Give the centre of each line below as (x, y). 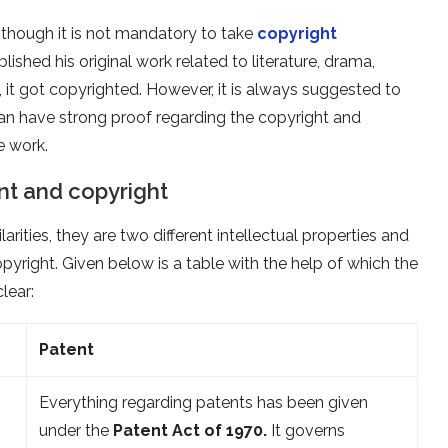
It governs (306, 430)
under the (76, 430)
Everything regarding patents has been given (203, 402)
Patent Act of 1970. (190, 430)
